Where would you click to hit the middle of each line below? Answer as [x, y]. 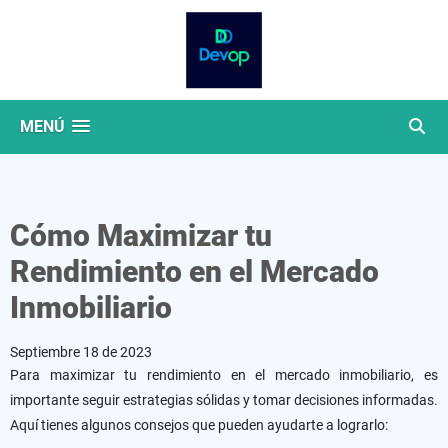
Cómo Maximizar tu [141, 235]
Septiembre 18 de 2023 [81, 352]
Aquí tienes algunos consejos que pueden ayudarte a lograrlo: [199, 425]
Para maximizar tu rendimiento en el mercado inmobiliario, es [224, 375]
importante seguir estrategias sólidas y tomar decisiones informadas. [224, 400]
